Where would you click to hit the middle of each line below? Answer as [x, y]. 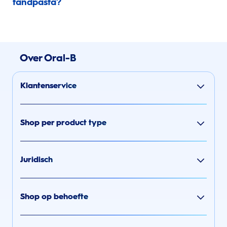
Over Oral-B [48, 58]
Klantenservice [48, 85]
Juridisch [36, 159]
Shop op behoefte [54, 196]
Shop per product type [63, 122]
